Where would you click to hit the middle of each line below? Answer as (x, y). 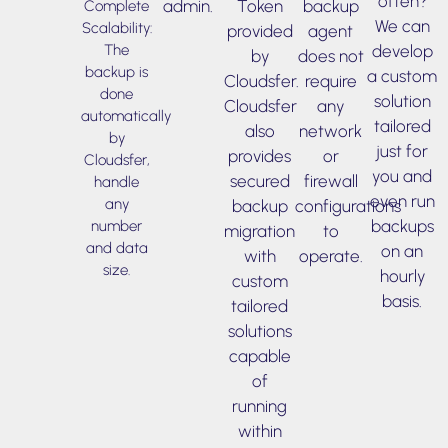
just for (402, 150)
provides (260, 155)
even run (402, 200)
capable (259, 355)
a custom (402, 75)
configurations (348, 205)
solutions (259, 330)
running (260, 405)
